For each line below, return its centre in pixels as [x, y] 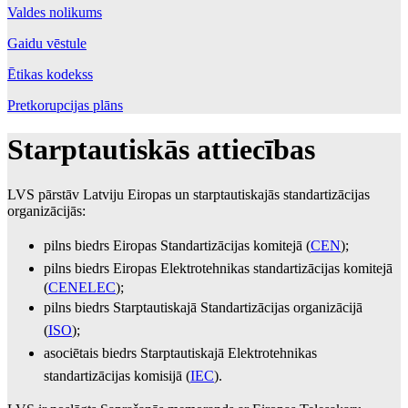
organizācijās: [46, 210]
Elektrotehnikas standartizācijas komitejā [276, 268]
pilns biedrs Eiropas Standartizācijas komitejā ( [177, 245]
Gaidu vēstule [47, 43]
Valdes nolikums [55, 12]
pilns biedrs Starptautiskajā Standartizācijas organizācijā [203, 307]
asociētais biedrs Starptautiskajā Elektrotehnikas [180, 352]
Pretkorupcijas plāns [65, 105]
